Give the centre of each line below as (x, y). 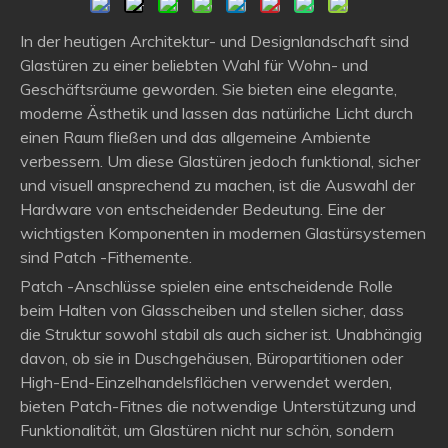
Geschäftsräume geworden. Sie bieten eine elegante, (208, 89)
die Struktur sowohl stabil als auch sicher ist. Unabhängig (221, 334)
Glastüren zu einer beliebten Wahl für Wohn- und (194, 65)
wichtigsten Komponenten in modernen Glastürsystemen (223, 233)
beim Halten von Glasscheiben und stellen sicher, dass (212, 310)
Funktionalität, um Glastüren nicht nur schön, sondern (207, 430)
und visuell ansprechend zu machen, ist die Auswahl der (217, 185)
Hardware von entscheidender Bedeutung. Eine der (202, 209)
